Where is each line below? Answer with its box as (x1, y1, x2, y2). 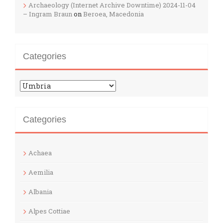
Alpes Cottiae (28, 206, 70, 216)
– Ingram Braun (23, 9, 72, 18)
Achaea (28, 148, 52, 157)
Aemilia (28, 167, 53, 177)
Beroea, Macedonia (83, 9, 144, 18)
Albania (28, 187, 52, 196)
